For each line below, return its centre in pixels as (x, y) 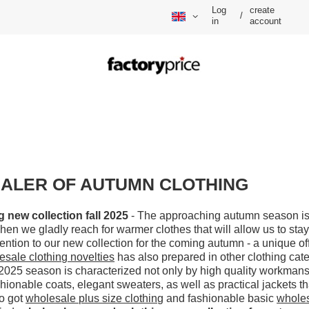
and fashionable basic (220, 299)
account (266, 21)
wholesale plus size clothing (95, 299)
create (262, 10)
